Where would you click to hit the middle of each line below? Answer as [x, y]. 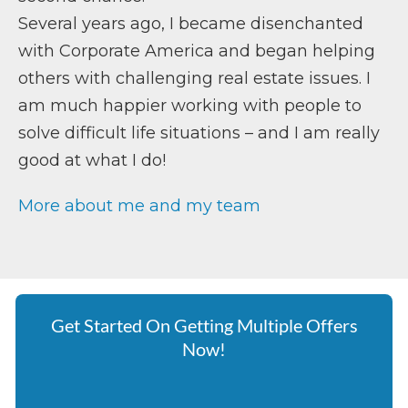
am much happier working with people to [190, 106]
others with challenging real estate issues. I [194, 78]
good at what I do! [92, 160]
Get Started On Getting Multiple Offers [204, 325]
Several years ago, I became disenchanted [191, 24]
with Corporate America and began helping [197, 51]
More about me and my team [139, 206]
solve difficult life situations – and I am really [199, 133]
